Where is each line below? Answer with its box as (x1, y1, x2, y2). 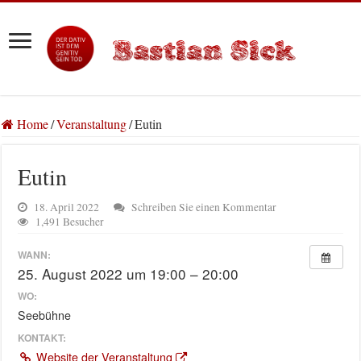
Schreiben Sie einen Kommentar (131, 200, 277, 215)
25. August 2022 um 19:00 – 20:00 (18, 263, 239, 284)
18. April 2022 (34, 200, 100, 215)
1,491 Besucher (35, 214, 105, 230)
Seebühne (18, 307, 72, 324)
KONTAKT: (18, 330, 67, 345)
